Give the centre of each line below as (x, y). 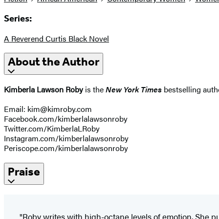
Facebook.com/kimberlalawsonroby (66, 119)
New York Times (134, 89)
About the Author (54, 62)
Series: (18, 18)
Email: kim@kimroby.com (48, 109)
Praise (24, 172)
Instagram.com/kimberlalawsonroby (66, 138)
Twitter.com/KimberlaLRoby (52, 129)
